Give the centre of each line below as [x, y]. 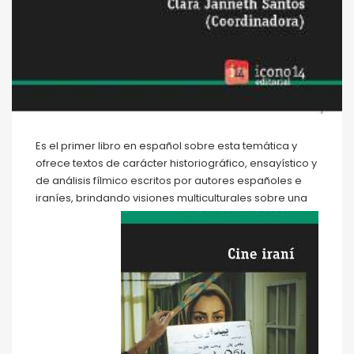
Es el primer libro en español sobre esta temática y [166, 145]
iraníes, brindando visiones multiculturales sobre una [171, 198]
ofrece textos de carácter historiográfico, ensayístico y [176, 163]
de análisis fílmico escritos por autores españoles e [169, 180]
